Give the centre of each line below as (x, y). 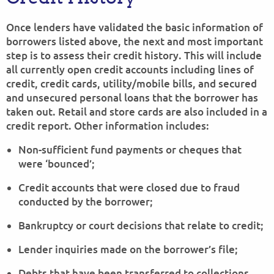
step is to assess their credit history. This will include (134, 55)
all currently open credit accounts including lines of (130, 69)
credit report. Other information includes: (108, 126)
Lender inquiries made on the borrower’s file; (128, 249)
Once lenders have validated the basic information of (135, 27)
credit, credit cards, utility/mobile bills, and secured (131, 83)
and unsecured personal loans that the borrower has (132, 98)
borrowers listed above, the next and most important (135, 41)
